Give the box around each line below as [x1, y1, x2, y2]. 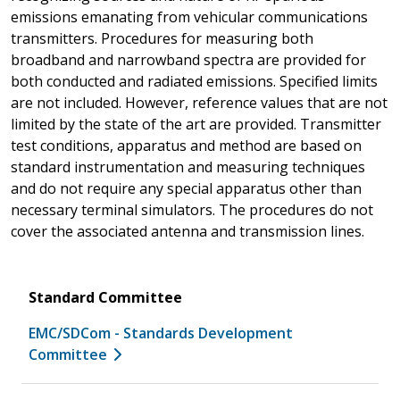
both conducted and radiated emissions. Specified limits [11, 71, 378, 91]
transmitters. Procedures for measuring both [11, 28, 313, 48]
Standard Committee [29, 287, 182, 307]
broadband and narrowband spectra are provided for [11, 49, 366, 70]
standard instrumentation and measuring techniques [11, 156, 365, 177]
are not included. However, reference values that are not [11, 92, 387, 112]
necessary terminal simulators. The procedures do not [11, 199, 373, 220]
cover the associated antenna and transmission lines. [11, 221, 364, 241]
